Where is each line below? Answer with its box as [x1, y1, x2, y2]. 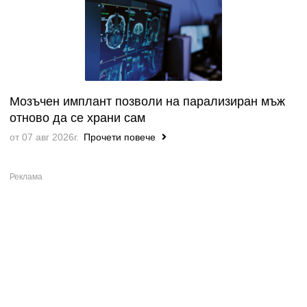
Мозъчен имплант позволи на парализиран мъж [10, 94, 285, 108]
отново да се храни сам [10, 110, 145, 125]
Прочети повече [84, 131, 158, 143]
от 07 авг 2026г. [10, 131, 79, 143]
